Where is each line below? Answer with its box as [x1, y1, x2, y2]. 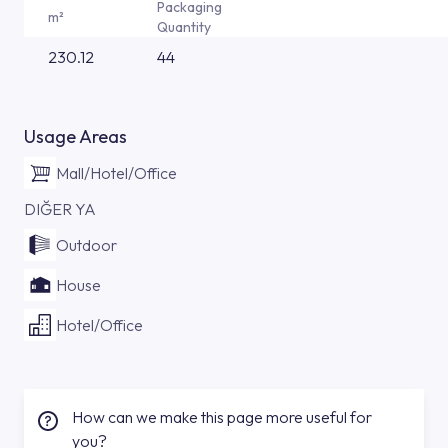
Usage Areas [24, 125, 127, 148]
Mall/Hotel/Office [56, 163, 177, 183]
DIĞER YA [24, 199, 96, 219]
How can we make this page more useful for [72, 407, 372, 427]
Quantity [157, 18, 211, 36]
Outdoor [56, 235, 117, 255]
